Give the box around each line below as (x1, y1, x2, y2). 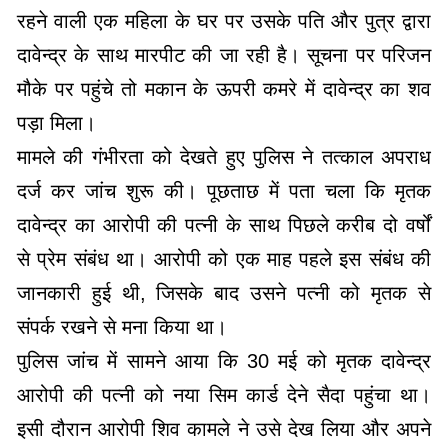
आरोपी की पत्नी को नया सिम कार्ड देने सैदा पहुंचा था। (17, 384, 431, 407)
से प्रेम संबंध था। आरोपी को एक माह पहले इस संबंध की (17, 248, 431, 271)
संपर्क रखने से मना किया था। (17, 316, 227, 339)
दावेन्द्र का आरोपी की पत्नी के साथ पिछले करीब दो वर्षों (17, 214, 431, 237)
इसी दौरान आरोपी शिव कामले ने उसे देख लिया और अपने (17, 418, 431, 441)
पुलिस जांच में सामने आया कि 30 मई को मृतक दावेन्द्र (17, 350, 431, 373)
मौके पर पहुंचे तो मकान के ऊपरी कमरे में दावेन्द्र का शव (17, 78, 431, 101)
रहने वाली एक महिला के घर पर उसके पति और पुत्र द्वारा (17, 10, 431, 33)
